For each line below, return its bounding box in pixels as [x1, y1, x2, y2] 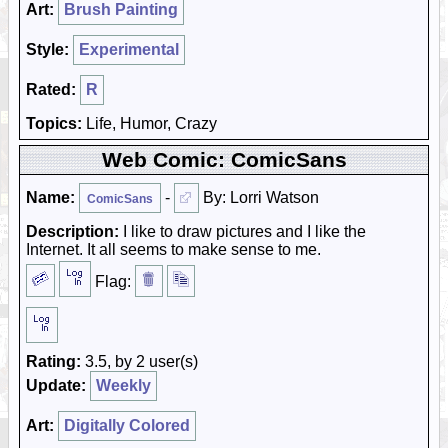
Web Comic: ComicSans [101, 148, 347, 171]
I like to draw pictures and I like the [119, 223, 366, 240]
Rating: [26, 353, 81, 370]
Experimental [79, 41, 179, 58]
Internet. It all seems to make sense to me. [26, 241, 321, 258]
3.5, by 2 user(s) [81, 353, 198, 370]
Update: [26, 377, 86, 394]
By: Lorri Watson [199, 189, 319, 206]
